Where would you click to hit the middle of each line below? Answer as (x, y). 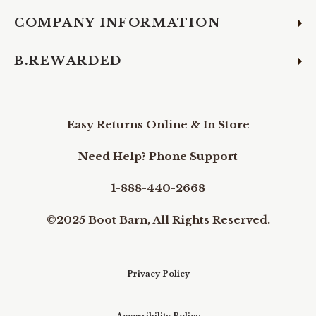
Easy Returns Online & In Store (158, 124)
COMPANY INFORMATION (117, 23)
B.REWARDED (68, 61)
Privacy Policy (158, 274)
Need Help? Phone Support (158, 156)
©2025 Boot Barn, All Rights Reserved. (158, 220)
